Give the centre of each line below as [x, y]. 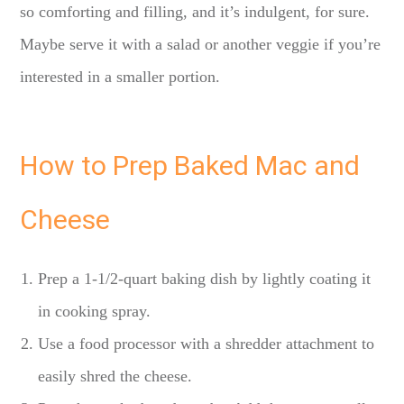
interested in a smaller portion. [120, 77]
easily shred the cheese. [115, 376]
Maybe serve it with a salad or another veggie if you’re [201, 45]
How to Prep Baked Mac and [190, 167]
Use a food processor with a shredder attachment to [207, 344]
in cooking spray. [95, 312]
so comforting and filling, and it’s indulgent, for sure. [195, 12]
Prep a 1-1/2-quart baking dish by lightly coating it [205, 279]
